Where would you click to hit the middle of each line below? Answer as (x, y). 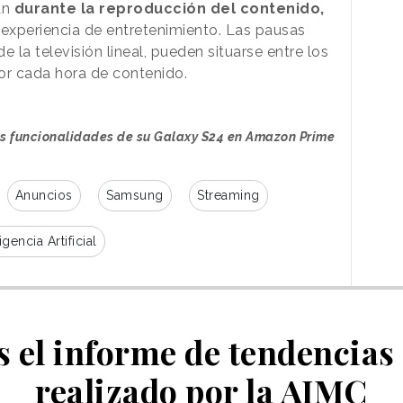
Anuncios (44, 195)
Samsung (135, 195)
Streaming (228, 195)
